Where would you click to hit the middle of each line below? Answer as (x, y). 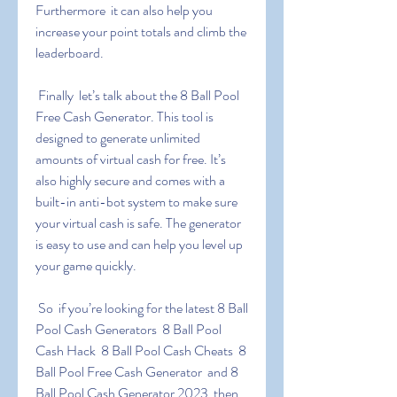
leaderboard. (70, 53)
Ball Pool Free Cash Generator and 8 (137, 372)
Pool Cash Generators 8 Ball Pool (128, 329)
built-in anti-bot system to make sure (136, 202)
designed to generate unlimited (118, 138)
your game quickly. (86, 265)
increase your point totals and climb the (141, 31)
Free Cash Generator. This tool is (125, 117)
